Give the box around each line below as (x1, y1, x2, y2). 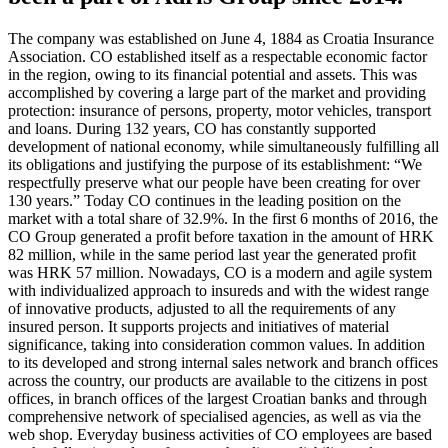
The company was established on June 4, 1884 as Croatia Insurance (8, 30, 434, 48)
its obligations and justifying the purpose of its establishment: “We (8, 156, 422, 174)
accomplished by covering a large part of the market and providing (8, 84, 426, 102)
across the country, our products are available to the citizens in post (8, 372, 427, 390)
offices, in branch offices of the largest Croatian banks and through (8, 390, 427, 408)
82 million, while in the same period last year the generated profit (8, 246, 416, 264)
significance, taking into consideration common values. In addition (8, 336, 425, 354)
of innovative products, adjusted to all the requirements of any (8, 300, 396, 318)
